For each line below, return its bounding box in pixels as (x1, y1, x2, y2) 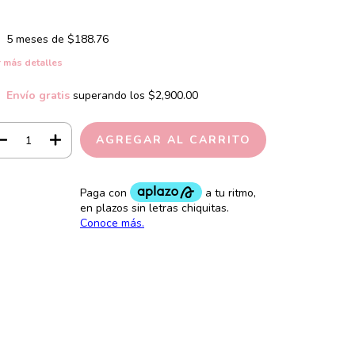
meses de (15, 32, 67, 47)
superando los (72, 88, 148, 104)
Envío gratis (6, 88, 70, 104)
